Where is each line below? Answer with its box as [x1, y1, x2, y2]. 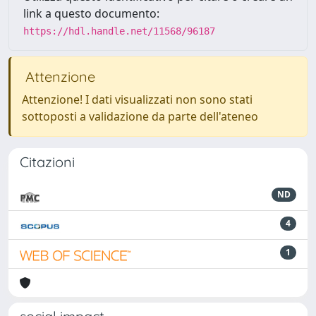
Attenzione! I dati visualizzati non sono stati [22, 92, 253, 107]
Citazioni [20, 153, 75, 171]
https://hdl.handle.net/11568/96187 [23, 25, 215, 37]
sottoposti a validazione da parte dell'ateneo [22, 109, 258, 124]
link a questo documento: [23, 6, 159, 21]
